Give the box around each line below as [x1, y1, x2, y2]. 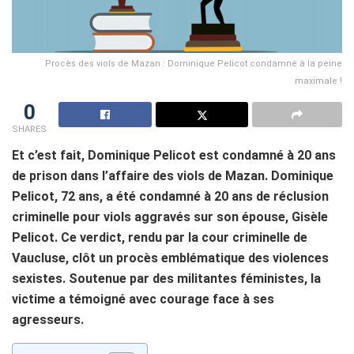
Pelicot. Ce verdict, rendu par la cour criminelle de [12, 229, 307, 245]
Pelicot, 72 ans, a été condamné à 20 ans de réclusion [12, 188, 329, 204]
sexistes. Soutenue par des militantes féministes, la [12, 270, 321, 286]
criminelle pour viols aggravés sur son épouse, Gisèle [12, 209, 328, 224]
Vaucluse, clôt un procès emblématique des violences [12, 250, 329, 265]
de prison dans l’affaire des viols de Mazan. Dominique [12, 168, 333, 183]
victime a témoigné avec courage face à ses [12, 291, 274, 307]
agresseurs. [12, 311, 84, 327]
